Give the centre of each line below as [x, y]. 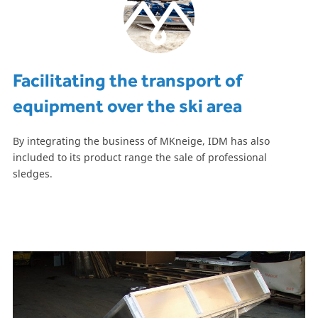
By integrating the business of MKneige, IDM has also [141, 141]
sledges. [32, 174]
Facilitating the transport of [127, 81]
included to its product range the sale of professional [139, 158]
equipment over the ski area [127, 106]
